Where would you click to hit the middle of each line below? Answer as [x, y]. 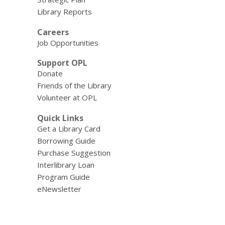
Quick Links [60, 118]
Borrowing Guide [66, 140]
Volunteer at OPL [67, 98]
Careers [53, 32]
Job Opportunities [68, 42]
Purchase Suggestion [74, 152]
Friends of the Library [74, 86]
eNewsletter [59, 189]
